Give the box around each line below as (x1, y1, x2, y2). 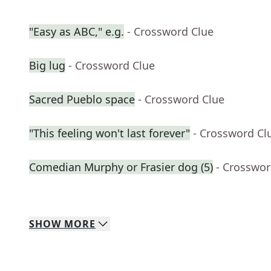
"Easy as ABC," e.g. (29, 24, 124, 39)
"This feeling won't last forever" (29, 126, 190, 141)
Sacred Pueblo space (29, 92, 135, 107)
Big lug (29, 58, 65, 73)
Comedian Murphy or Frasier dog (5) (29, 160, 213, 175)
